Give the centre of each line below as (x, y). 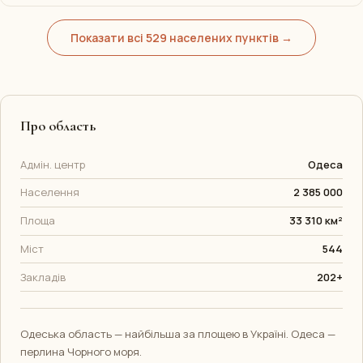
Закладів (43, 277)
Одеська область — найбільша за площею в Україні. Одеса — (178, 334)
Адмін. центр (53, 164)
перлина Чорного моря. (81, 352)
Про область (58, 126)
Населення (50, 192)
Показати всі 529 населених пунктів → (181, 37)
